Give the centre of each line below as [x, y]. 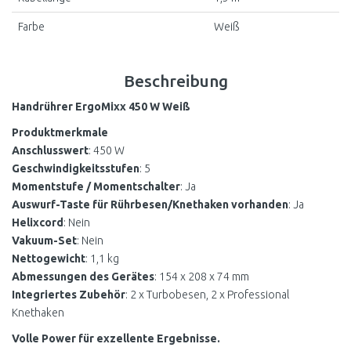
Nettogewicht [49, 258]
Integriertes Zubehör [69, 294]
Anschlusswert [50, 150]
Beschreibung [175, 80]
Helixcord [38, 222]
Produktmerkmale [60, 132]
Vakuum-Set [44, 240]
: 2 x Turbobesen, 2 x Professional [207, 294]
